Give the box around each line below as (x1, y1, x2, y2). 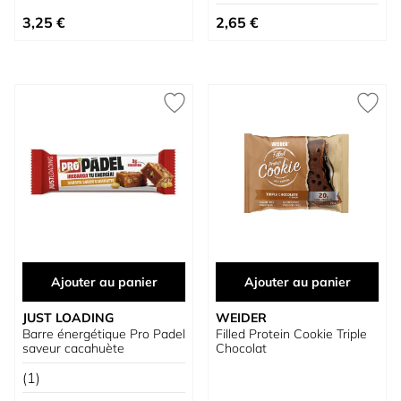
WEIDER (216, 310, 267, 326)
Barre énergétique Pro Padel (22, 326, 185, 342)
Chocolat (216, 340, 267, 356)
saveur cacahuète (22, 340, 124, 356)
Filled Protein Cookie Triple (216, 326, 367, 342)
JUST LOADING (22, 310, 114, 326)
